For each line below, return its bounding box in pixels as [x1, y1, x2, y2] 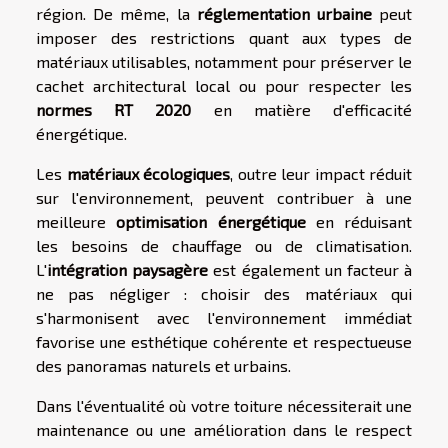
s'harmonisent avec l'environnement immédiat [36, 307, 412, 327]
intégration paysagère [47, 259, 209, 279]
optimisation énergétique [116, 211, 306, 231]
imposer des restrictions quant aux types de [36, 27, 412, 47]
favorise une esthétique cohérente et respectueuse [36, 331, 412, 351]
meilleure [36, 211, 117, 231]
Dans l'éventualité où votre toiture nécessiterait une [36, 395, 412, 415]
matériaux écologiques [66, 163, 230, 183]
